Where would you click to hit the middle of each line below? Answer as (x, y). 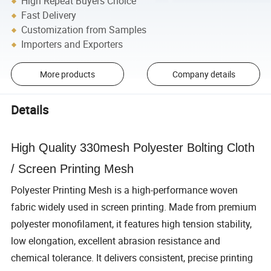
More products (67, 74)
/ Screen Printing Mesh (73, 169)
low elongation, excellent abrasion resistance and (116, 241)
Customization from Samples (84, 30)
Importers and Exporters (72, 44)
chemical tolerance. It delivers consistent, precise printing (132, 258)
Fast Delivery (49, 15)
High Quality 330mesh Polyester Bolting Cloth (133, 148)
